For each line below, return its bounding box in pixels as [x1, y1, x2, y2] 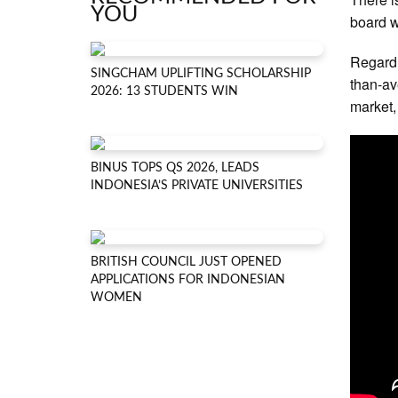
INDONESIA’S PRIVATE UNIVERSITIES [91, 179, 303, 192]
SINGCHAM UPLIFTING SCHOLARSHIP [91, 68, 311, 80]
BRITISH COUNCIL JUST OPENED [91, 256, 282, 268]
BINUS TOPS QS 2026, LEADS [91, 162, 259, 174]
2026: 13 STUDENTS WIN [91, 85, 238, 98]
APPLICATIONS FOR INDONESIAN [91, 274, 285, 286]
